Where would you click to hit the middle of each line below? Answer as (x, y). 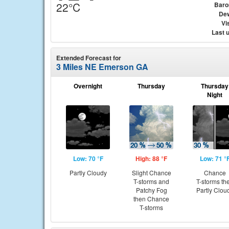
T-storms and (151, 181)
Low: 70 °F (88, 158)
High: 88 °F (151, 158)
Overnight (88, 86)
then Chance (151, 199)
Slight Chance (151, 173)
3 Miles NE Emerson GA (102, 67)
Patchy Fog (151, 190)
